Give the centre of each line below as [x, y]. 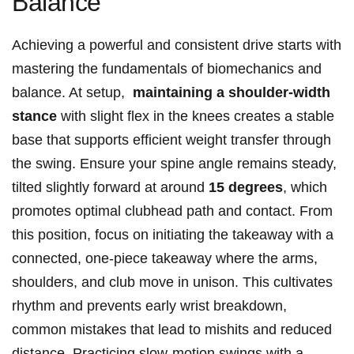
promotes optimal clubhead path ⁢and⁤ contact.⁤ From [172, 211]
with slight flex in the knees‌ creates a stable [196, 117]
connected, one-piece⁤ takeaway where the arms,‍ [165, 259]
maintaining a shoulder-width [232, 93]
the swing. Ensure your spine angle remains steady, [174, 164]
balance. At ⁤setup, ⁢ [72, 93]
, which [305, 188]
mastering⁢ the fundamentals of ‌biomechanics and [167, 69]
